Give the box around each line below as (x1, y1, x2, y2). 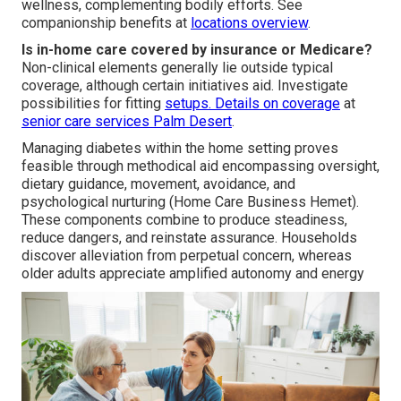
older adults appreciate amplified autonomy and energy (21, 264, 364, 282)
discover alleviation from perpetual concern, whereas (21, 246, 352, 264)
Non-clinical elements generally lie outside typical (21, 58, 333, 76)
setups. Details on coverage (165, 94, 340, 112)
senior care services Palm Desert (21, 112, 232, 130)
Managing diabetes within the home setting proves (21, 139, 338, 157)
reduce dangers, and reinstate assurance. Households (21, 228, 357, 246)
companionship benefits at (21, 13, 191, 31)
